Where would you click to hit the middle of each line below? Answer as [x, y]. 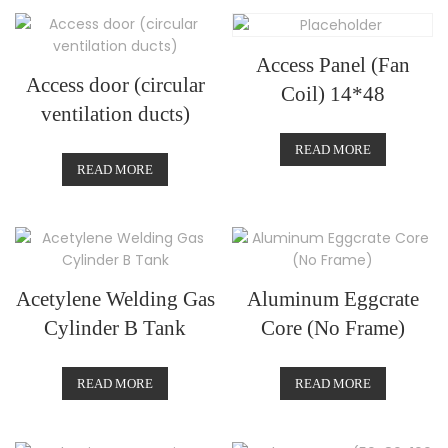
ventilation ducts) [115, 114]
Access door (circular [115, 85]
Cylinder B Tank [115, 328]
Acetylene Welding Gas [115, 299]
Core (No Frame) [332, 328]
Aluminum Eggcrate [332, 299]
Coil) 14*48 [332, 94]
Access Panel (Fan [332, 65]
